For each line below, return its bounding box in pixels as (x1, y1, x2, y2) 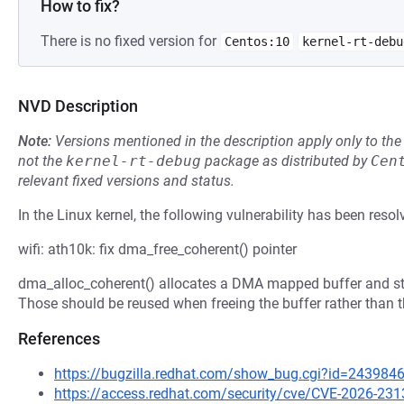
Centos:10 (225, 34, 289, 49)
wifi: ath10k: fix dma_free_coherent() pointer (18, 241, 297, 258)
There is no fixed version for (41, 32, 220, 50)
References (18, 329, 100, 348)
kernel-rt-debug (66, 152, 201, 170)
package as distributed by (201, 152, 371, 170)
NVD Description (18, 96, 138, 115)
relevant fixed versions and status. (18, 172, 234, 189)
